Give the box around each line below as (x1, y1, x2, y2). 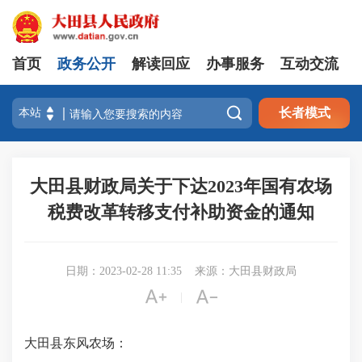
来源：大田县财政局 (195, 265, 297, 277)
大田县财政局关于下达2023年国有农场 (30, 176, 332, 196)
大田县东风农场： (24, 336, 128, 350)
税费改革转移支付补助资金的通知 (48, 202, 314, 222)
